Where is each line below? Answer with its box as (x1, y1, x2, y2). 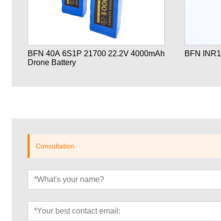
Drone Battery (28, 58, 76, 67)
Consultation (36, 142, 74, 150)
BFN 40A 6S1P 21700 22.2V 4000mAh (28, 49, 84, 58)
